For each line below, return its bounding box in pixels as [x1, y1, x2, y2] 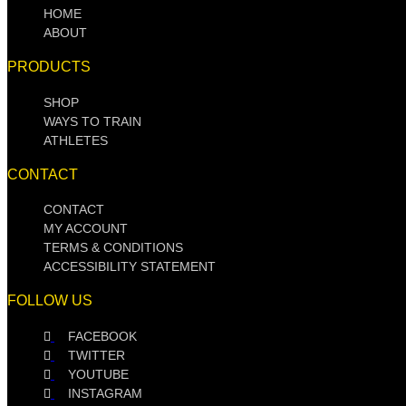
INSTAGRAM [68, 385, 142, 401]
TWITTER [68, 347, 125, 362]
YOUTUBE [68, 366, 129, 382]
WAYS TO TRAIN [43, 113, 141, 129]
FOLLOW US [7, 293, 92, 309]
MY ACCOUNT [43, 221, 128, 237]
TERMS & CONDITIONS [43, 240, 183, 256]
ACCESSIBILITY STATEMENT [43, 259, 216, 275]
